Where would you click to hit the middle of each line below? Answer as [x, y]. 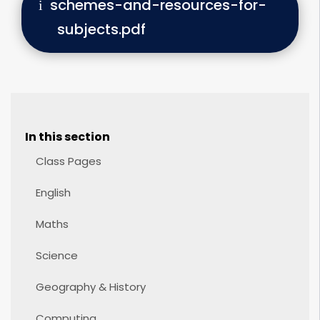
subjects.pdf [101, 29]
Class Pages [69, 161]
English [53, 192]
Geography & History [91, 287]
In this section [67, 137]
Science [57, 255]
